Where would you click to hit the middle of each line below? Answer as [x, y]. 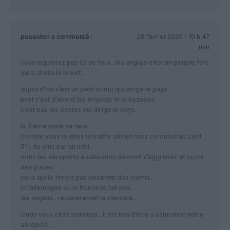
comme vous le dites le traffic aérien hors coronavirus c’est [111, 137]
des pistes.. [38, 167]
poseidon [35, 37]
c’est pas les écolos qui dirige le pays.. [79, 110]
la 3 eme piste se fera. [55, 126]
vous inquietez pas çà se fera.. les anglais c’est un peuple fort [114, 63]
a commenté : [71, 37]
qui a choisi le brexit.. [52, 73]
